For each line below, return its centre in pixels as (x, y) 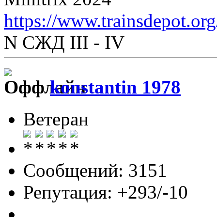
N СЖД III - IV (64, 42)
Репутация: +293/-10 (106, 192)
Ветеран (56, 119)
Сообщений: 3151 (95, 170)
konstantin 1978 (115, 87)
